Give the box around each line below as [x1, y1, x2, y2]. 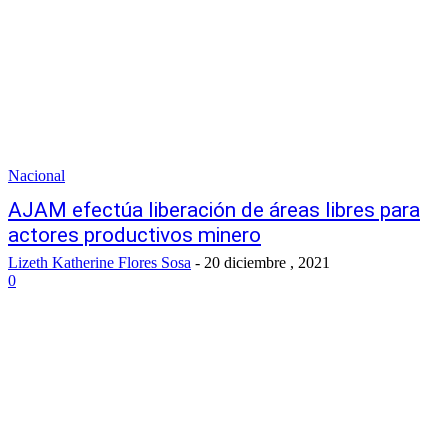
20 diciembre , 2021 [204, 254, 330, 271]
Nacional [8, 167, 65, 184]
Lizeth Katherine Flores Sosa [8, 254, 191, 271]
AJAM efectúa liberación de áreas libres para [8, 198, 420, 222]
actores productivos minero [8, 223, 261, 247]
